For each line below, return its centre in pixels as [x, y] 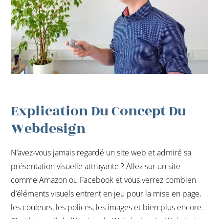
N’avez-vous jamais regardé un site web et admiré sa [101, 152]
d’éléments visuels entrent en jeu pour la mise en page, [106, 193]
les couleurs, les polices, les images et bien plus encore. [107, 207]
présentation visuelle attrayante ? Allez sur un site [96, 166]
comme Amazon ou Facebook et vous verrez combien [104, 180]
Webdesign [48, 129]
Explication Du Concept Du [99, 111]
